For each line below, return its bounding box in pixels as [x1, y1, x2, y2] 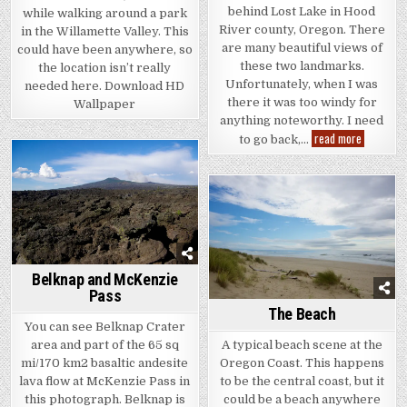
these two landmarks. [239, 59, 364, 74]
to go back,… [239, 133, 313, 147]
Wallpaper [74, 97, 136, 112]
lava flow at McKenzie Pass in [19, 374, 191, 389]
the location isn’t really [38, 61, 172, 75]
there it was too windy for [226, 95, 377, 110]
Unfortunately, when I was [225, 77, 379, 92]
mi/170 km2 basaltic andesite [21, 356, 189, 371]
